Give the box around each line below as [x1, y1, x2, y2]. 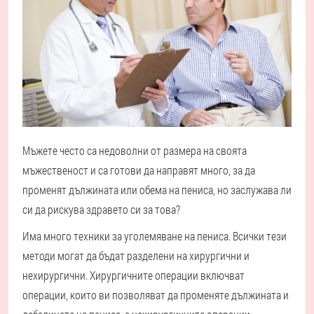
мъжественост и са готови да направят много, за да [22, 163, 255, 178]
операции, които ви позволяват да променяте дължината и [22, 287, 289, 303]
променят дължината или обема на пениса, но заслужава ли [22, 182, 292, 198]
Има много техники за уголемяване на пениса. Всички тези [22, 228, 287, 244]
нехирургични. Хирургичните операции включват [22, 268, 245, 283]
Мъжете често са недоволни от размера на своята [22, 143, 247, 158]
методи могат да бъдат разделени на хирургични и [22, 248, 250, 264]
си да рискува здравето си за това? [22, 202, 180, 217]
